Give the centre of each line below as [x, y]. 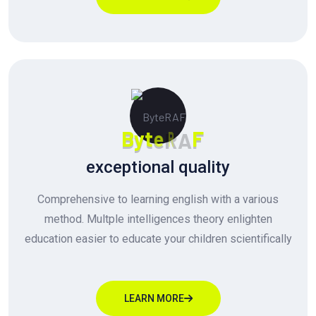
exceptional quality [158, 167]
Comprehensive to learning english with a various [158, 199]
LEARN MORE [154, 298]
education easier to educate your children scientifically [158, 238]
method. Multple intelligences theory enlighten [158, 219]
